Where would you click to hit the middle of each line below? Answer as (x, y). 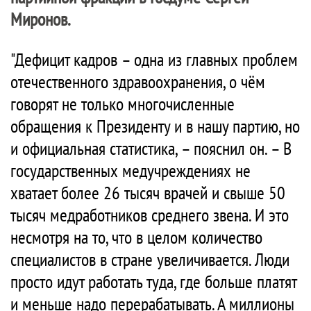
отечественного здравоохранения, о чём (138, 82)
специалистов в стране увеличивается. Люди (150, 259)
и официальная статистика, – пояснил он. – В (151, 148)
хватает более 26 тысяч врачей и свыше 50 (148, 193)
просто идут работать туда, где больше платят (153, 281)
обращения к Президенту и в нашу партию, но (155, 126)
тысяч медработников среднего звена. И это (150, 215)
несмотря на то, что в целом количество (136, 237)
